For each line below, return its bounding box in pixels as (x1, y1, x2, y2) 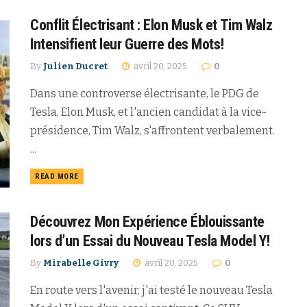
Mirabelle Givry (43, 258, 119, 269)
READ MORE (35, 171, 79, 181)
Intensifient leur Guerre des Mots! (30, 35, 225, 53)
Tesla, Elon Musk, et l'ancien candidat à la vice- (30, 105, 267, 119)
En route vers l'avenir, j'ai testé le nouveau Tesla (30, 284, 273, 297)
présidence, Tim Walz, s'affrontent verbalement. (30, 123, 275, 137)
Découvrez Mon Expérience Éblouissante (30, 213, 265, 231)
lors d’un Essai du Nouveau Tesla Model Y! (30, 232, 270, 250)
